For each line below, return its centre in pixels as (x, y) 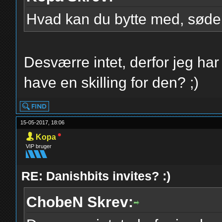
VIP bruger (39, 146)
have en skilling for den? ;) (111, 83)
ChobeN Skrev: (80, 202)
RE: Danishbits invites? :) (96, 176)
